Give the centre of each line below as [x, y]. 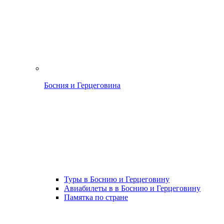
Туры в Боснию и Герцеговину [117, 179]
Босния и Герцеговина [82, 85]
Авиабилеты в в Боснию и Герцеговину [132, 188]
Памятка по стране [96, 197]
